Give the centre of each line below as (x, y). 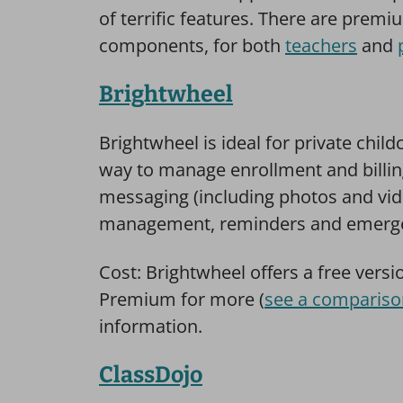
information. (151, 326)
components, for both (192, 45)
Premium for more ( (182, 299)
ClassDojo (151, 375)
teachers (321, 45)
